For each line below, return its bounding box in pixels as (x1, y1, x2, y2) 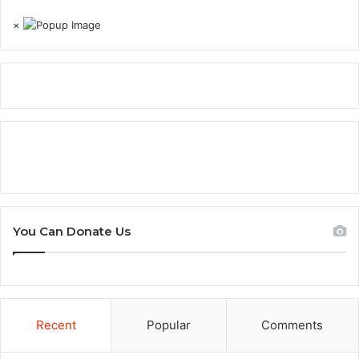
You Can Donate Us (13, 223, 131, 239)
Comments (261, 317, 324, 333)
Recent (35, 317, 76, 333)
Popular (146, 317, 191, 333)
